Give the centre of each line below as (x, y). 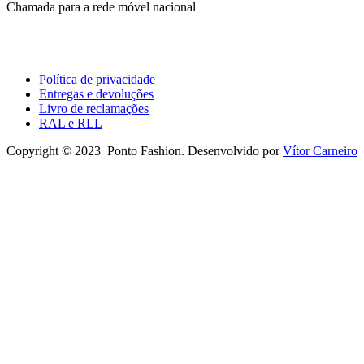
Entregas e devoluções (96, 93)
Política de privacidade (97, 79)
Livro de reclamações (94, 108)
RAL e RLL (71, 123)
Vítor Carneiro (320, 150)
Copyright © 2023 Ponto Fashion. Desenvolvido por (145, 150)
